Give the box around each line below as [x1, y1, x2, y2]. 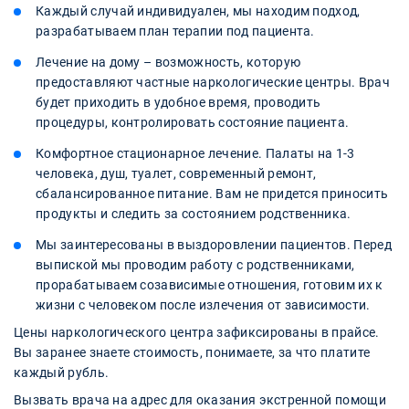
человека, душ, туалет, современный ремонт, [36, 165, 317, 181]
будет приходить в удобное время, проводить [36, 94, 321, 110]
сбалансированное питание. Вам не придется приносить [36, 185, 389, 201]
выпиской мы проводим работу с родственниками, [36, 257, 355, 272]
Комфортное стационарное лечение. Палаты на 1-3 [36, 145, 355, 161]
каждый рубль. [14, 364, 110, 380]
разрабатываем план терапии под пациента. [36, 23, 315, 38]
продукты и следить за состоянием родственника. [36, 205, 351, 221]
